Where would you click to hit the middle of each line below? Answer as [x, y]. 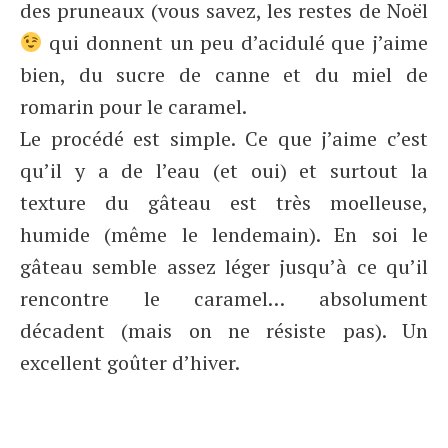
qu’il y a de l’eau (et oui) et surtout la [224, 170]
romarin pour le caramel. [133, 106]
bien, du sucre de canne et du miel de [224, 74]
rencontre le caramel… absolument [224, 298]
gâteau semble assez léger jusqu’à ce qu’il [224, 266]
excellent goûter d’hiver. [130, 362]
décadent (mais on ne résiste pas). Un [224, 330]
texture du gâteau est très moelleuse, [224, 202]
